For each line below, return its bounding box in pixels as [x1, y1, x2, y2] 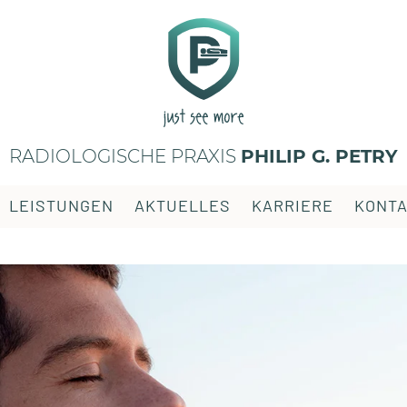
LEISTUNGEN [9, 195, 114, 215]
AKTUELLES [134, 195, 231, 215]
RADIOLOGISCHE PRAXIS [9, 145, 241, 167]
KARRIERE [252, 195, 333, 215]
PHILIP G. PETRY [241, 145, 398, 167]
